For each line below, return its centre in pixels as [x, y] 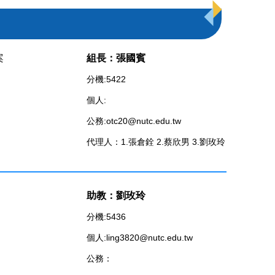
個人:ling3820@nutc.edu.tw [140, 237]
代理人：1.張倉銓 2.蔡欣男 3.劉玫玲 [156, 141]
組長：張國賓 [116, 58]
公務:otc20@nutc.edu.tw [134, 121]
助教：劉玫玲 [116, 195]
